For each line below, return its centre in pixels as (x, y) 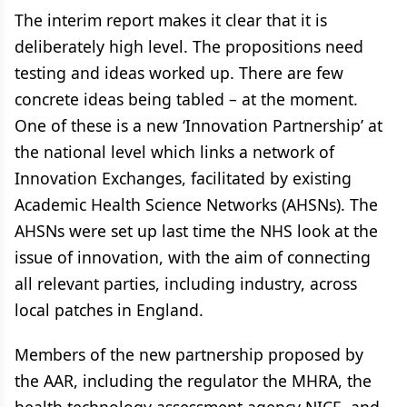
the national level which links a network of (174, 152)
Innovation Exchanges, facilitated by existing (183, 178)
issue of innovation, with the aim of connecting (193, 257)
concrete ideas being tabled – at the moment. (186, 99)
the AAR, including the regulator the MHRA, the (193, 381)
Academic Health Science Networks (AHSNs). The (196, 204)
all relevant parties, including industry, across (186, 283)
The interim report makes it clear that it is (171, 20)
